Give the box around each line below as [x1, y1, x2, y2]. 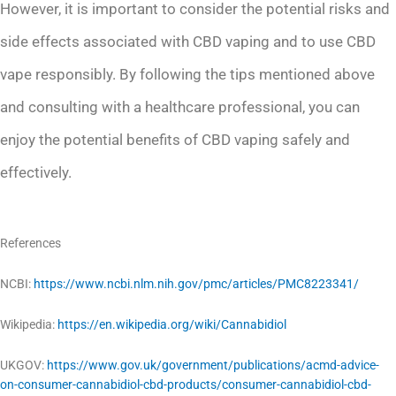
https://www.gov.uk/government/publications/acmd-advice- [47, 357, 379, 372]
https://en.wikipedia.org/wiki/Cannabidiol [57, 316, 286, 331]
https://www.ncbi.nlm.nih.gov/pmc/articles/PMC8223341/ [34, 277, 359, 291]
